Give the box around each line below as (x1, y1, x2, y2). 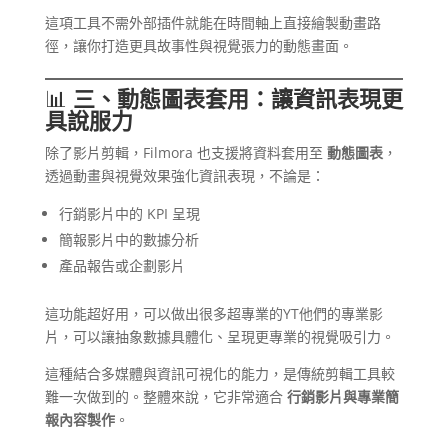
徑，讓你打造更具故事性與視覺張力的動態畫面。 (44, 36, 353, 56)
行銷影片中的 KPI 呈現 (58, 204, 200, 224)
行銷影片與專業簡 (286, 387, 399, 407)
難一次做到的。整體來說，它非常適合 (44, 387, 287, 407)
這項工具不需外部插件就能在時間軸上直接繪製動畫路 (44, 13, 381, 33)
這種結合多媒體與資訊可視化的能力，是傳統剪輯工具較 (44, 364, 395, 384)
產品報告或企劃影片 (58, 256, 185, 276)
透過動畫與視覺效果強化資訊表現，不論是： (44, 166, 325, 186)
